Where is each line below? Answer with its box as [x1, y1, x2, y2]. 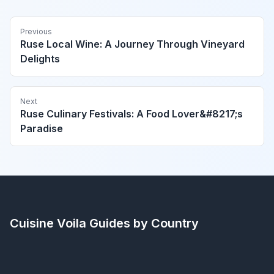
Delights [20, 53, 60, 65]
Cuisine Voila [10, 216, 86, 231]
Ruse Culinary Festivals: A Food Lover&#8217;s [20, 108, 243, 120]
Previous [20, 27, 52, 37]
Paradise [20, 122, 63, 135]
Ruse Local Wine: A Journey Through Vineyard [20, 38, 245, 51]
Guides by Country [86, 216, 199, 231]
